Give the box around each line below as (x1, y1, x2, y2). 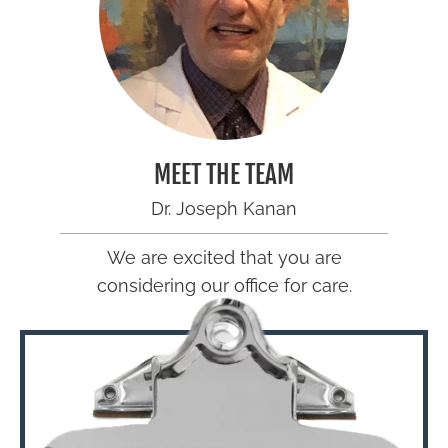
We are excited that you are (106, 247, 342, 269)
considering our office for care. (96, 275, 352, 297)
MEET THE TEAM (154, 159, 294, 191)
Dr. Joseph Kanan (151, 198, 297, 220)
